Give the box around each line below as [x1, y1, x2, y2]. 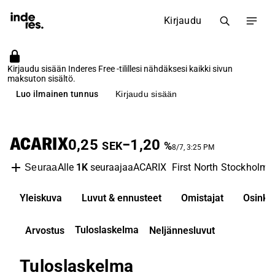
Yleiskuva [20, 192, 62, 204]
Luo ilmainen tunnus [16, 88, 99, 99]
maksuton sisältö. [7, 74, 76, 83]
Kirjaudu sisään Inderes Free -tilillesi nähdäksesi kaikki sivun [7, 64, 233, 74]
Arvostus [25, 225, 64, 236]
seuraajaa [87, 161, 133, 173]
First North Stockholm [171, 161, 269, 173]
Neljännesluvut [149, 225, 215, 236]
